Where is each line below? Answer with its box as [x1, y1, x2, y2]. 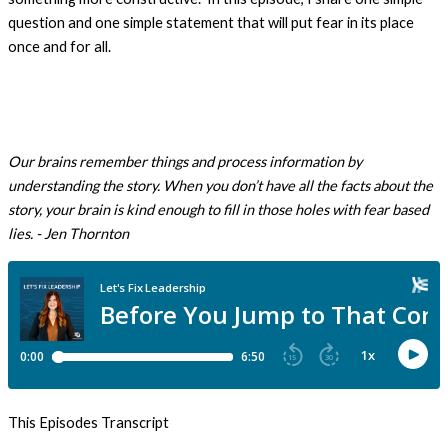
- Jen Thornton [33, 225, 132, 243]
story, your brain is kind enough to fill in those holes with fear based [8, 201, 429, 219]
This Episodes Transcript [8, 413, 169, 431]
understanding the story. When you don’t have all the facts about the [8, 177, 433, 195]
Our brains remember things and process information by [8, 153, 362, 171]
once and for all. [8, 37, 111, 55]
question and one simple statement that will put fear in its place [8, 13, 414, 31]
